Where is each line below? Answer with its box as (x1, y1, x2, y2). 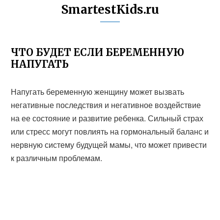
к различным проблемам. (11, 152, 103, 164)
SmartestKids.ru (61, 2, 159, 17)
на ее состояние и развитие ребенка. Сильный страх (11, 112, 204, 124)
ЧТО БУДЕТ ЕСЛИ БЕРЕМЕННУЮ (11, 46, 185, 58)
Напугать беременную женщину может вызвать (11, 86, 185, 97)
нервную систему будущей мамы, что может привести (11, 139, 207, 150)
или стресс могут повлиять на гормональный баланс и (11, 126, 209, 137)
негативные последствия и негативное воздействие (11, 99, 201, 110)
